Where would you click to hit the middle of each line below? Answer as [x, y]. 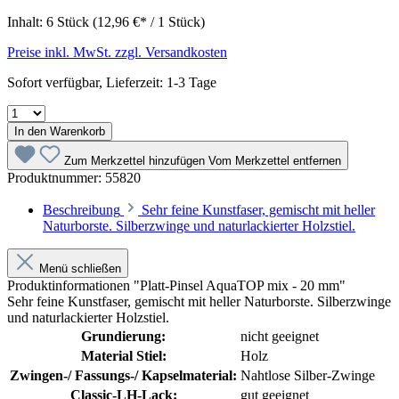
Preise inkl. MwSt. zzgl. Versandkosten [117, 52]
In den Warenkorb [60, 131]
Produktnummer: [56, 177]
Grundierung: [123, 336]
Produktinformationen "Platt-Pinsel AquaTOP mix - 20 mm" [176, 285]
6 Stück [69, 21]
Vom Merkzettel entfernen [275, 160]
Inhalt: [27, 21]
